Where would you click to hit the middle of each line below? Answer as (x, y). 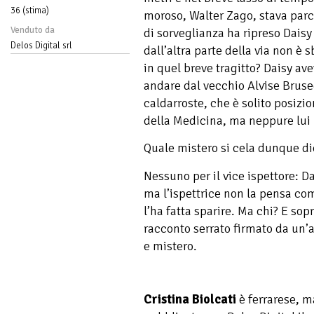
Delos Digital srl (41, 45)
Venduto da (33, 30)
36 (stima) (30, 10)
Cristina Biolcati (190, 300)
